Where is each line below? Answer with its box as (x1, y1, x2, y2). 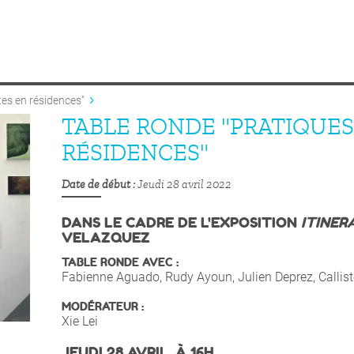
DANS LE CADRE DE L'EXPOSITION (62, 213, 301, 232)
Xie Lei (62, 314, 98, 330)
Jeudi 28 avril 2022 (137, 178, 232, 192)
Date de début (62, 178, 130, 192)
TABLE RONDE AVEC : (62, 255, 182, 270)
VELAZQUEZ (62, 228, 150, 247)
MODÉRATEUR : (62, 299, 144, 314)
